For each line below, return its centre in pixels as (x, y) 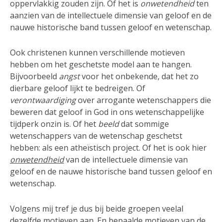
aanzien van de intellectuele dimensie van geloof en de (111, 15)
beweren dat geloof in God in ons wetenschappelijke (107, 112)
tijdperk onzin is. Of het (54, 124)
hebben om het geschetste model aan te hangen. (101, 64)
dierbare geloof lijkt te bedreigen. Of (78, 88)
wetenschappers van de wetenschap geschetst (96, 136)
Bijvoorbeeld (34, 76)
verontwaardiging (44, 100)
